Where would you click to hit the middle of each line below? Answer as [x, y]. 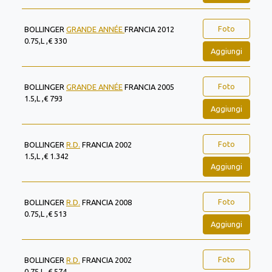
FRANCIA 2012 [149, 29]
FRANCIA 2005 [148, 87]
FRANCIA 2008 [106, 202]
